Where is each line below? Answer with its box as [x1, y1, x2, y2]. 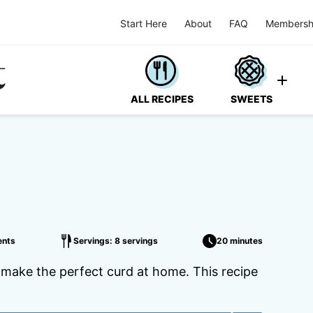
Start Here [120, 17, 167, 29]
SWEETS [231, 93, 272, 105]
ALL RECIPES [131, 93, 194, 105]
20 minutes [216, 235, 263, 246]
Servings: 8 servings [73, 235, 159, 246]
